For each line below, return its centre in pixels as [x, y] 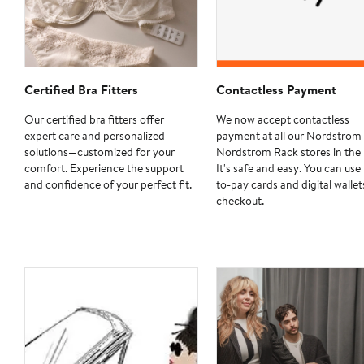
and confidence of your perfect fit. [108, 185]
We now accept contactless [282, 120]
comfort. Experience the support [104, 169]
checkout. [240, 201]
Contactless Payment [276, 90]
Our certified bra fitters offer [94, 120]
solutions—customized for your [100, 152]
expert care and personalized [95, 136]
